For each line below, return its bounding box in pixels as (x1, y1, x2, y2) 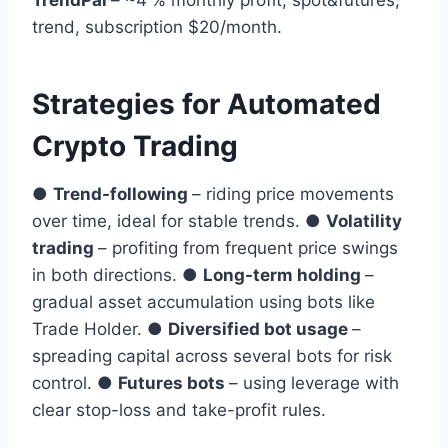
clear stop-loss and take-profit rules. (32, 400, 331, 421)
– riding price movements (192, 184, 394, 205)
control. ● (32, 373, 118, 394)
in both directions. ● (32, 265, 203, 286)
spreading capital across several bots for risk (32, 346, 392, 367)
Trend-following (53, 184, 192, 205)
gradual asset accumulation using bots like (32, 292, 375, 313)
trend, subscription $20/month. (32, 17, 287, 38)
